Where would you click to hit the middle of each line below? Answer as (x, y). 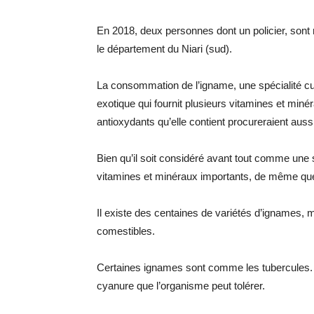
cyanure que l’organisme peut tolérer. (181, 286)
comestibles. (126, 231)
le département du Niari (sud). (164, 49)
